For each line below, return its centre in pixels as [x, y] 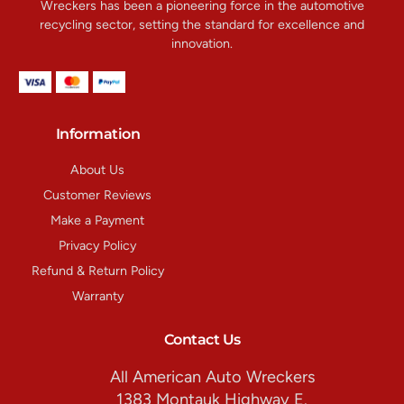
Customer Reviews [98, 195]
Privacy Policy [98, 245]
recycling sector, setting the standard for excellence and [202, 25]
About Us [98, 170]
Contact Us [202, 339]
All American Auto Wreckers [212, 376]
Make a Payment [98, 220]
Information [98, 133]
